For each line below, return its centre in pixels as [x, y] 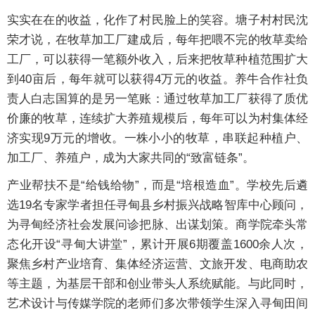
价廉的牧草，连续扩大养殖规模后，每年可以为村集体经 [157, 119]
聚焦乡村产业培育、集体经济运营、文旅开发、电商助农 [157, 264]
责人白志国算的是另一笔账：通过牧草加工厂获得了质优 [157, 99]
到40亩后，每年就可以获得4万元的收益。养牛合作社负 [157, 79]
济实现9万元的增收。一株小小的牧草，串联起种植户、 [157, 139]
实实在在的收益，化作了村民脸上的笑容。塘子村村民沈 [157, 20]
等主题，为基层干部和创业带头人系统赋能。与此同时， [157, 284]
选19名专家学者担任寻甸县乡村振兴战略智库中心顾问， [157, 205]
